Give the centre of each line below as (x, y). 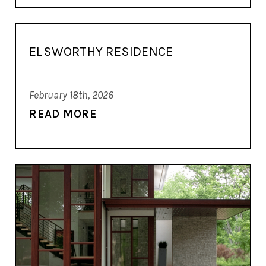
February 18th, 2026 (72, 95)
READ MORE (63, 114)
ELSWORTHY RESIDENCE (101, 51)
